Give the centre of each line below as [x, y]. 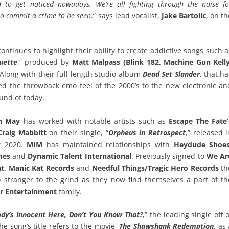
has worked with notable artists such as [93, 121]
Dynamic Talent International [79, 156]
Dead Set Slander [171, 74]
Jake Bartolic [184, 15]
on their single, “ [77, 132]
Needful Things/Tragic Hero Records [154, 168]
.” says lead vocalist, [126, 15]
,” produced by [44, 62]
